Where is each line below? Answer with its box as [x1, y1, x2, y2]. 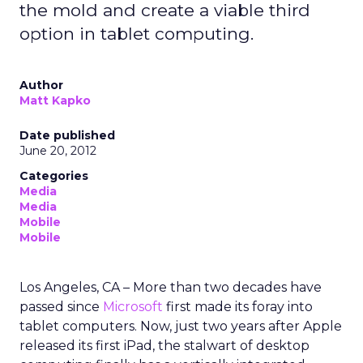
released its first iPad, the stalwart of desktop [19, 338, 310, 353]
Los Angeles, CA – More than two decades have [19, 280, 322, 295]
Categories [19, 169, 88, 183]
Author [19, 78, 63, 92]
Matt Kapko [19, 93, 91, 108]
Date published [19, 128, 115, 143]
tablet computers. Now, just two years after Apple [19, 318, 342, 334]
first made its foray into [163, 299, 313, 314]
